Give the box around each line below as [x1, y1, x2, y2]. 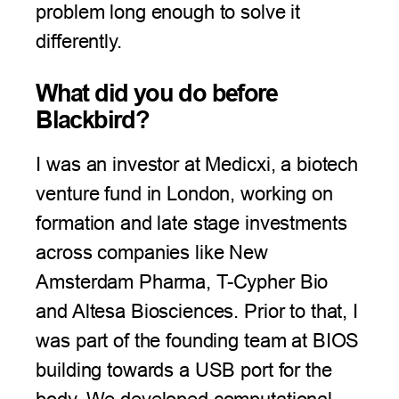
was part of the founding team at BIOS [36, 329, 360, 352]
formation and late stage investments [36, 211, 347, 234]
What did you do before [36, 78, 278, 108]
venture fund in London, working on [36, 182, 333, 205]
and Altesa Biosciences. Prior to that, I [36, 299, 358, 322]
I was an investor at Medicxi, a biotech [36, 152, 359, 175]
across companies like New [36, 240, 268, 264]
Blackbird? [36, 105, 150, 134]
